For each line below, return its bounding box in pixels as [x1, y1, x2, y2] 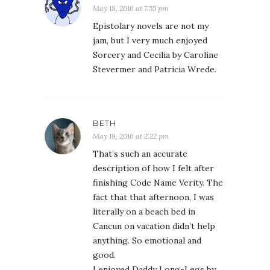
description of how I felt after [93, 163, 214, 174]
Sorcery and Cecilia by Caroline [93, 49, 218, 61]
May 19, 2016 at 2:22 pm [93, 131, 169, 141]
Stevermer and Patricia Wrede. [93, 64, 216, 75]
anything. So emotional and [93, 235, 201, 246]
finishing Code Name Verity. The [93, 177, 223, 189]
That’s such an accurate [93, 148, 187, 160]
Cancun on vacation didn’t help [93, 221, 215, 232]
